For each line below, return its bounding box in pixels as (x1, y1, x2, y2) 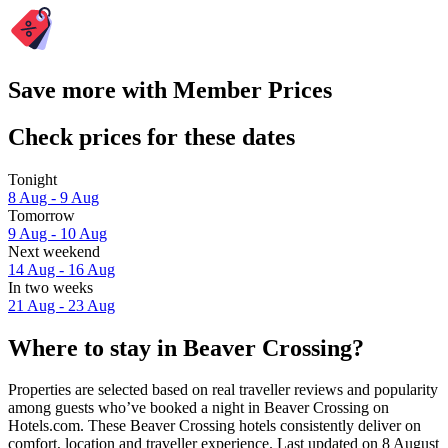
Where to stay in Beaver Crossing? (8, 334, 364, 361)
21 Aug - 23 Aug (8, 296, 115, 314)
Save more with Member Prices (8, 76, 332, 103)
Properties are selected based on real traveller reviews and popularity (8, 381, 438, 399)
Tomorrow (8, 206, 75, 224)
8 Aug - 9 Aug (8, 188, 99, 206)
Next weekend (8, 242, 100, 260)
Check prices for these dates (8, 123, 295, 150)
